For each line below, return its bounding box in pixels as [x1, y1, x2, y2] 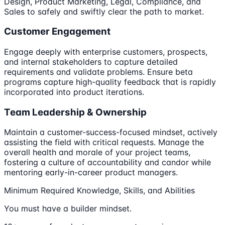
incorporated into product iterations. [4, 87, 144, 97]
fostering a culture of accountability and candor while [4, 157, 211, 168]
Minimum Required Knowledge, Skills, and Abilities [4, 185, 195, 196]
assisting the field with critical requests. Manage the [4, 137, 204, 148]
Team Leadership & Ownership [4, 106, 147, 118]
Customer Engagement [4, 26, 110, 38]
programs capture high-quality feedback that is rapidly [4, 77, 216, 87]
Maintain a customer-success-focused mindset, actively [4, 127, 217, 138]
